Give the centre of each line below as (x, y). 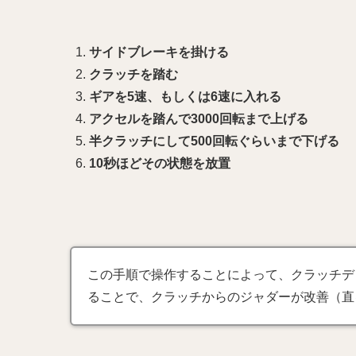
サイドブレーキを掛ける (159, 52)
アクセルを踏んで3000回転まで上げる (199, 119)
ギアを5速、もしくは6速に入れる (185, 97)
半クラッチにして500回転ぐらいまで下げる (214, 141)
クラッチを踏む (133, 75)
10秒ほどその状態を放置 (160, 164)
